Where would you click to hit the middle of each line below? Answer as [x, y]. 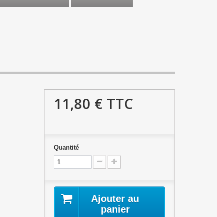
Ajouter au [115, 199]
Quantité [66, 147]
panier [115, 209]
